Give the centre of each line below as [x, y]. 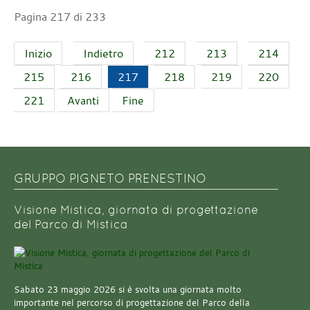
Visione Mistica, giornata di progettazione [136, 210]
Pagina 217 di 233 [60, 17]
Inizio [38, 54]
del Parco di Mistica [71, 224]
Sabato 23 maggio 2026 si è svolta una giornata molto [128, 290]
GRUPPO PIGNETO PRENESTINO [110, 178]
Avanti [83, 101]
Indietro [103, 54]
